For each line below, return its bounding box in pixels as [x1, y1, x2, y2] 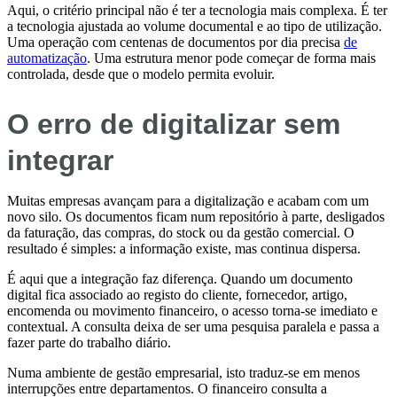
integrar [7, 144, 113, 176]
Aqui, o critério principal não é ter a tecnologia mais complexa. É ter [7, 3, 387, 19]
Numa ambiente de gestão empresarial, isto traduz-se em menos [7, 364, 360, 380]
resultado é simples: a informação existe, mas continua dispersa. [7, 240, 361, 256]
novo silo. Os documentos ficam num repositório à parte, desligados [7, 208, 385, 224]
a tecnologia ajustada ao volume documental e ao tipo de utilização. [7, 19, 382, 35]
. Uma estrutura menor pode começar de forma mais [87, 51, 376, 66]
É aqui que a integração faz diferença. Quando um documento [7, 270, 353, 286]
